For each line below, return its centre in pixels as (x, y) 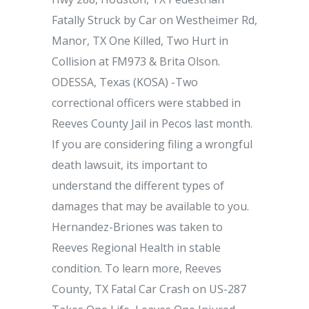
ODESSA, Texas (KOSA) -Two (125, 82)
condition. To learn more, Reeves (137, 268)
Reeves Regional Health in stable (136, 248)
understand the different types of (138, 186)
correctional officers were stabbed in (146, 103)
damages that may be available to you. (150, 206)
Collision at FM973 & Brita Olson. (136, 61)
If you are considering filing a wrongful (152, 144)
